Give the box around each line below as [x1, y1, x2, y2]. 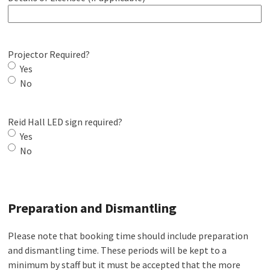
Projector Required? [8, 48, 90, 60]
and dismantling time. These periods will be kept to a [8, 244, 227, 256]
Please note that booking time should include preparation [8, 230, 249, 242]
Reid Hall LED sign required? [8, 116, 123, 128]
